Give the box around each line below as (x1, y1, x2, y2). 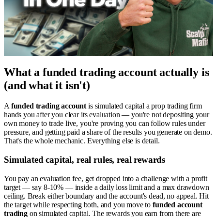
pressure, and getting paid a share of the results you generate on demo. (4, 128, 212, 137)
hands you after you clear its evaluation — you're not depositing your (4, 110, 209, 119)
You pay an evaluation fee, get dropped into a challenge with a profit (4, 174, 207, 183)
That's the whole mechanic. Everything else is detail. (4, 137, 160, 145)
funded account (153, 200, 202, 209)
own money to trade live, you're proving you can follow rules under (4, 119, 205, 128)
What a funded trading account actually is (4, 66, 209, 79)
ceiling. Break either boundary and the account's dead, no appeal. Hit (4, 191, 209, 200)
